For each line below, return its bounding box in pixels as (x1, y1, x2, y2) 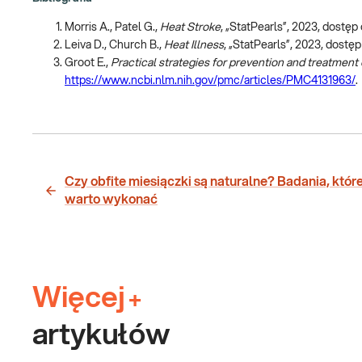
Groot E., (65, 57, 111, 69)
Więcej (32, 283, 125, 313)
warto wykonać (65, 192, 158, 206)
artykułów (32, 320, 170, 350)
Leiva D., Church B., (65, 39, 164, 51)
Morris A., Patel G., (65, 21, 160, 33)
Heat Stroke (160, 21, 221, 33)
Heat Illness (164, 39, 224, 51)
